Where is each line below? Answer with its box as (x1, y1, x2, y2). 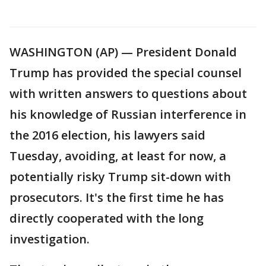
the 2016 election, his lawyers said (9, 127, 205, 143)
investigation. (9, 231, 90, 247)
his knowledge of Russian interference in (9, 106, 246, 122)
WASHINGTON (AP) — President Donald (9, 44, 237, 60)
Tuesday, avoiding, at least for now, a (9, 148, 226, 164)
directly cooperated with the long (9, 210, 204, 226)
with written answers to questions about (9, 85, 247, 102)
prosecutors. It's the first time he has (9, 189, 224, 205)
